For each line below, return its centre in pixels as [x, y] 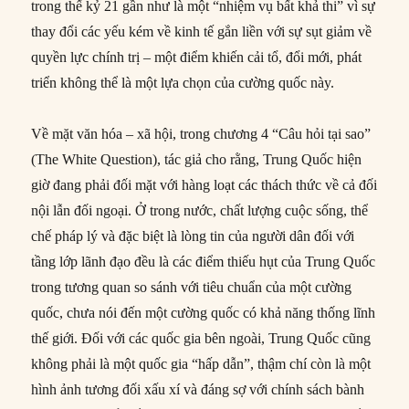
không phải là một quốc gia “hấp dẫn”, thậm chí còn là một [201, 364]
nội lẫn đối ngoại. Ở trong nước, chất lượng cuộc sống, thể [200, 211]
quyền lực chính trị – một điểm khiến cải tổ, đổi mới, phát [197, 58]
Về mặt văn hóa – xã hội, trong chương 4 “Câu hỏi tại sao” [201, 134]
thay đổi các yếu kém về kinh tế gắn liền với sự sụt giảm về [202, 32]
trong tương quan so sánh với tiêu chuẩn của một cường [192, 288]
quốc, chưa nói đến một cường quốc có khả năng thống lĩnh [204, 313]
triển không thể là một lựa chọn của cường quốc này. [183, 83]
